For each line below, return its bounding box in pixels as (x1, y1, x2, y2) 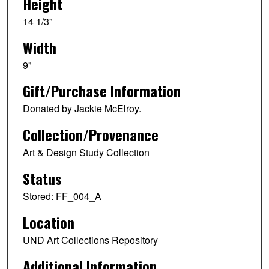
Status (22, 168, 62, 190)
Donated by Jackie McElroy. (22, 101, 141, 116)
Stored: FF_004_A (22, 189, 101, 204)
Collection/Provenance (22, 124, 159, 146)
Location (22, 211, 74, 234)
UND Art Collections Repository (22, 233, 158, 247)
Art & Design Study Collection (22, 145, 150, 160)
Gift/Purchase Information (22, 80, 181, 102)
